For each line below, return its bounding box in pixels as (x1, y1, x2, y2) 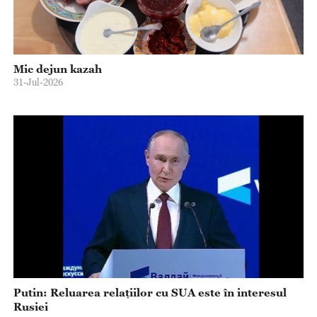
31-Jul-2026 (13, 76, 63, 88)
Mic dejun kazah (13, 62, 102, 75)
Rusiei (13, 299, 48, 313)
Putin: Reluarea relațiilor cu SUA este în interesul (13, 285, 287, 299)
